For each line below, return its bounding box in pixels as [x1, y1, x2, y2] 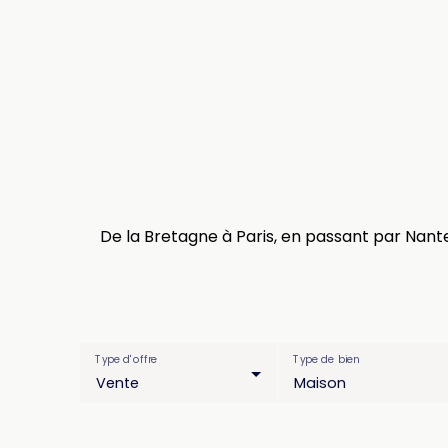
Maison [293, 373, 346, 393]
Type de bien [292, 353, 359, 367]
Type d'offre [95, 353, 158, 367]
